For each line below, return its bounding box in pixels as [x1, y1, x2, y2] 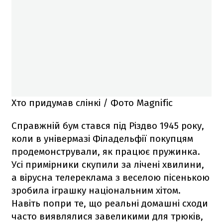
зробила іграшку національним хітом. [11, 184, 181, 196]
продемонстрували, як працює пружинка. [11, 145, 200, 157]
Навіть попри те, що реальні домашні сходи [11, 197, 208, 209]
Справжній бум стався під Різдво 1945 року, [11, 119, 204, 131]
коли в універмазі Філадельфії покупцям [11, 132, 193, 144]
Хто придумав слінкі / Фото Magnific [11, 97, 173, 109]
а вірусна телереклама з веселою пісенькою [11, 171, 210, 183]
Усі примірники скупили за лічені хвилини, [11, 158, 204, 170]
